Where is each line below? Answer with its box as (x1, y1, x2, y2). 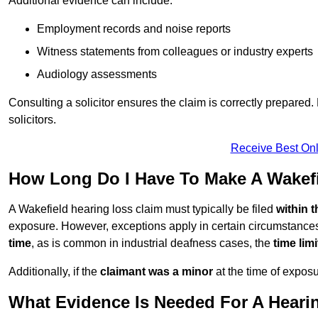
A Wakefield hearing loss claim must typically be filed (9, 203, 276, 216)
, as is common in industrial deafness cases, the (31, 237, 273, 250)
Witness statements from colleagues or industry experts (37, 45, 313, 58)
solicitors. (9, 114, 56, 126)
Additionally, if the (9, 265, 100, 278)
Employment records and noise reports (37, 23, 231, 35)
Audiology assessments (37, 68, 157, 81)
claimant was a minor (100, 265, 213, 278)
